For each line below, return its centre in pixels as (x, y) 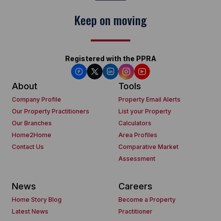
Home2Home (32, 135)
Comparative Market (148, 147)
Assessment (137, 159)
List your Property (145, 111)
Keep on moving (110, 20)
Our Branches (32, 123)
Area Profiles (138, 135)
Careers (135, 186)
